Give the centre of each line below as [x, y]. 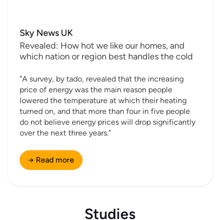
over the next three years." [65, 133]
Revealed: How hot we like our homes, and [102, 45]
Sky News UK [46, 33]
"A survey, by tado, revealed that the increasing [102, 79]
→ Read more [51, 160]
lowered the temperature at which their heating [103, 100]
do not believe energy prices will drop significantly [108, 122]
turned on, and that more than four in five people [105, 111]
